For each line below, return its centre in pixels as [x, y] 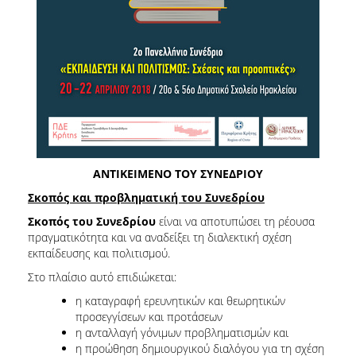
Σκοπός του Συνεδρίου [92, 221]
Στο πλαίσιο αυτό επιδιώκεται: [102, 277]
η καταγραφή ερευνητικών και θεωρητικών [180, 300]
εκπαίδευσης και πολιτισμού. [99, 253]
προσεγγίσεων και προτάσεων [149, 316]
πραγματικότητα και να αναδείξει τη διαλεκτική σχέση [160, 237]
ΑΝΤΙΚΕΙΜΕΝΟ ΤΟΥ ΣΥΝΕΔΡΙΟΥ [178, 173]
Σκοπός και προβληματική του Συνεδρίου [146, 197]
